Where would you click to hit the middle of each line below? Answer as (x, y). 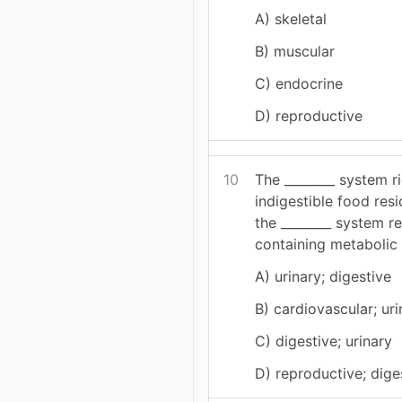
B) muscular (295, 52)
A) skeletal (291, 19)
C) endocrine (299, 84)
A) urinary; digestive (323, 277)
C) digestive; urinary (324, 341)
